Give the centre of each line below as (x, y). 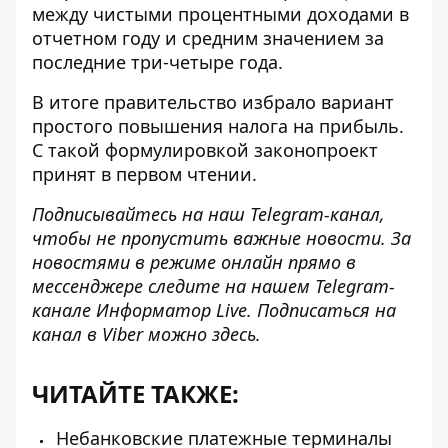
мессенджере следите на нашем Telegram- (213, 286)
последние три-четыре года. (157, 62)
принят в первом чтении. (144, 174)
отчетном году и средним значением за (208, 38)
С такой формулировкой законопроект (205, 150)
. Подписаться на (321, 310)
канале (64, 310)
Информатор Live (171, 310)
